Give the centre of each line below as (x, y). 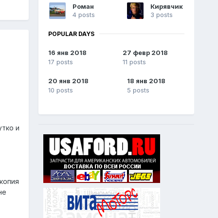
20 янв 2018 (68, 81)
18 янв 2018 (146, 81)
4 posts (83, 14)
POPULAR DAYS (71, 34)
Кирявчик (166, 6)
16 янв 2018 (67, 53)
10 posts (60, 90)
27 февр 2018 (145, 53)
